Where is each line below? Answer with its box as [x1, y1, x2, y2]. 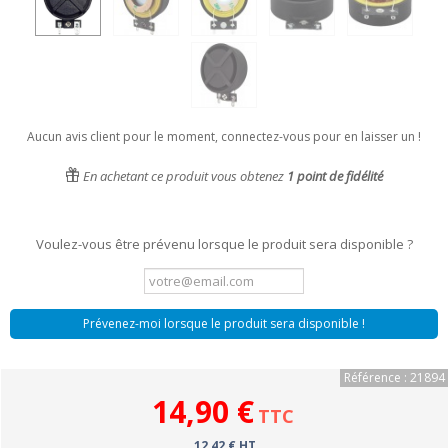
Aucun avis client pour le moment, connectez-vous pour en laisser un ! [27, 128, 421, 145]
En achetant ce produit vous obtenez [80, 167, 287, 185]
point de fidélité [294, 167, 383, 185]
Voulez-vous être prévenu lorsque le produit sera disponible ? [35, 235, 413, 253]
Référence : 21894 [344, 369, 445, 386]
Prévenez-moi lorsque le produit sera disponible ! [83, 315, 365, 332]
